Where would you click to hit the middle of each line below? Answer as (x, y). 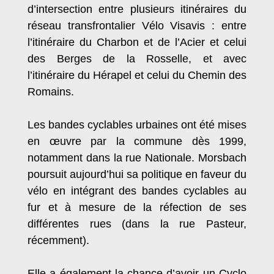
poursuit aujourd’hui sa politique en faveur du (137, 175)
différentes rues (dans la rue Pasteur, (137, 224)
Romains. (51, 92)
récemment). (58, 241)
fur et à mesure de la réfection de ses (137, 208)
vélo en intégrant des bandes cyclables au (137, 191)
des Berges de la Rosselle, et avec (137, 59)
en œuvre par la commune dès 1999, (137, 142)
